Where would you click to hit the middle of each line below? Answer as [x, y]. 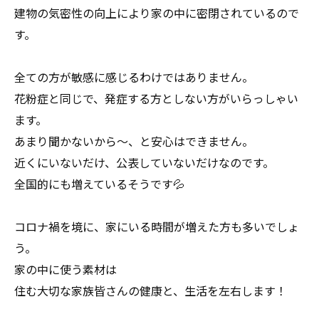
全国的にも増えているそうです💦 [99, 184]
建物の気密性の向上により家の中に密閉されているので [157, 13]
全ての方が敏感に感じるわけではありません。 [134, 77]
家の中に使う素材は [66, 269]
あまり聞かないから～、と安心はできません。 [134, 141]
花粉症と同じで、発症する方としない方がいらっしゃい [156, 98]
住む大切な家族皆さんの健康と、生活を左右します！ [151, 291]
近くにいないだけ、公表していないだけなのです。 [144, 162]
